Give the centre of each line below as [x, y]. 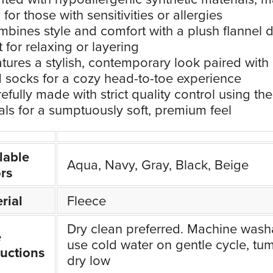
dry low [89, 260]
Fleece [87, 200]
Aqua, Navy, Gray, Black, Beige [158, 165]
